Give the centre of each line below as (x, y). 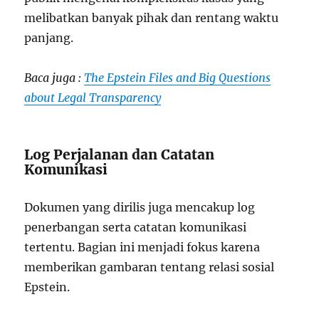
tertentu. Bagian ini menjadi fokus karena (142, 247)
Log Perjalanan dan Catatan (120, 154)
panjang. (49, 37)
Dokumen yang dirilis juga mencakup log (140, 207)
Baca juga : (53, 77)
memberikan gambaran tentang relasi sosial (150, 267)
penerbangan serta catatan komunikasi (136, 227)
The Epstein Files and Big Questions (178, 77)
